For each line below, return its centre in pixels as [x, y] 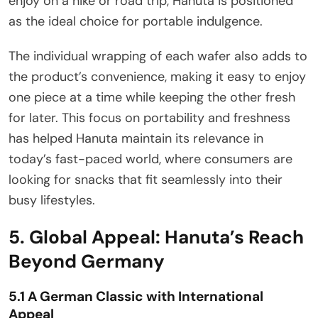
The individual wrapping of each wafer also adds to [158, 56]
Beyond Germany [87, 261]
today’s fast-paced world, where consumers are [150, 159]
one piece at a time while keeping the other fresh [152, 97]
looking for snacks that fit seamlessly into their [146, 179]
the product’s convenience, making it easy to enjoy [157, 76]
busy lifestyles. [52, 200]
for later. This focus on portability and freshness [149, 117]
